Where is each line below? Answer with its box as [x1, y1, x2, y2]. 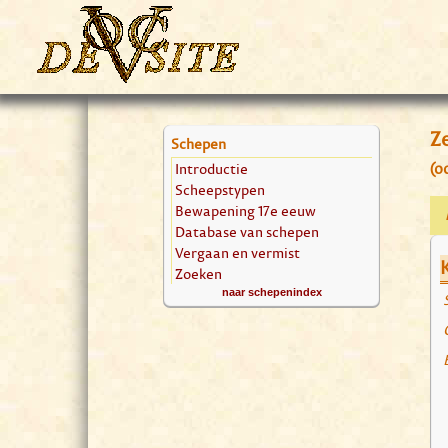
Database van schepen [175, 221, 319, 242]
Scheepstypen [175, 179, 265, 200]
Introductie [175, 158, 248, 179]
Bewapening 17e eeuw [175, 200, 316, 221]
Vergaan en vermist [175, 242, 300, 263]
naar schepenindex [221, 286, 322, 298]
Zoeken [175, 263, 222, 284]
